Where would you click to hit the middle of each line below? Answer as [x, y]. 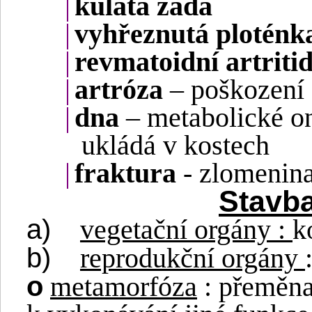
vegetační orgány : [186, 230]
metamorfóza [124, 287]
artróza [119, 90]
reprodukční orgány [193, 259]
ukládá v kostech [175, 146]
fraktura [125, 174]
